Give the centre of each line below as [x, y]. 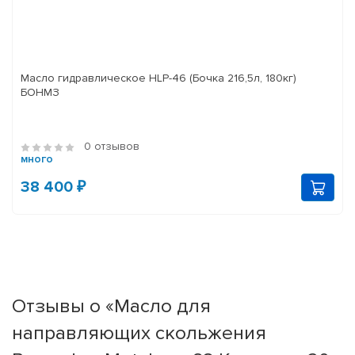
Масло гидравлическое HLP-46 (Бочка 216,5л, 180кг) [158, 78]
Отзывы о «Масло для [111, 306]
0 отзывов [112, 147]
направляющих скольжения [139, 333]
